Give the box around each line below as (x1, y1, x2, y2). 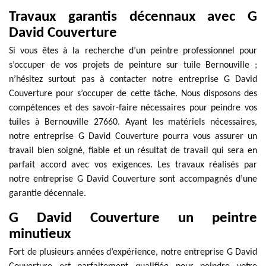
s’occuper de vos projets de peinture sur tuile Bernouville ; (9, 61, 257, 70)
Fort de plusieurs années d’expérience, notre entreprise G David (9, 248, 257, 257)
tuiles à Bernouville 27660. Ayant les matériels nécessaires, (9, 118, 257, 127)
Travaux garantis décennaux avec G (9, 9, 257, 24)
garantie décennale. (9, 189, 86, 198)
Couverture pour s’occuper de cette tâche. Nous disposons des (9, 89, 257, 99)
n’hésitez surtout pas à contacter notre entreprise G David (9, 75, 257, 84)
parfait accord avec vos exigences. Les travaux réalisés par (9, 160, 257, 170)
